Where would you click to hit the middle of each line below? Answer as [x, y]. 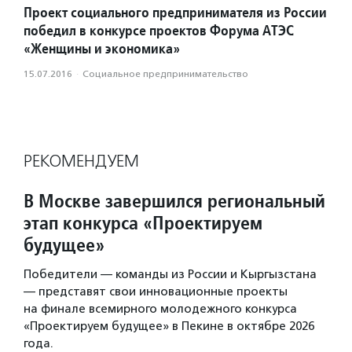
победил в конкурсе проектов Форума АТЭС [159, 31]
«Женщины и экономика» [102, 49]
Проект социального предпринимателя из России [175, 13]
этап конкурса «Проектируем [143, 223]
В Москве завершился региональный [174, 201]
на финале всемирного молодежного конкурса [160, 309]
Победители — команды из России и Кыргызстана [170, 275]
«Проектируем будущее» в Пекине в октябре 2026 [169, 326]
